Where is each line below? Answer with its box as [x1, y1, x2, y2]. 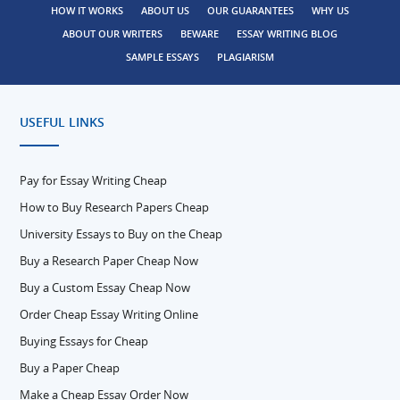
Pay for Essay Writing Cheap [20, 172, 168, 188]
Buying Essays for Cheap [20, 333, 149, 349]
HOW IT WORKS [51, 4, 123, 17]
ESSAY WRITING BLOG [237, 27, 337, 40]
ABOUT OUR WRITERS [62, 27, 162, 40]
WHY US [312, 4, 349, 17]
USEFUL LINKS [20, 113, 105, 130]
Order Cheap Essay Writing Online [20, 306, 199, 322]
